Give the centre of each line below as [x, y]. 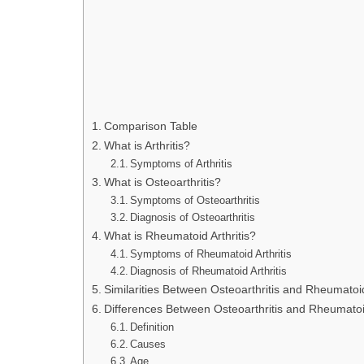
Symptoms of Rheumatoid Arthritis [211, 254]
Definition [152, 327]
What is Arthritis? [147, 145]
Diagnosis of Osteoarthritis [193, 217]
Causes [148, 344]
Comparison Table [150, 126]
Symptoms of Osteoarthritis [195, 200]
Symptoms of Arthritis [182, 164]
